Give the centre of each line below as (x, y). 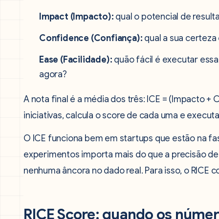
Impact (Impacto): (77, 17)
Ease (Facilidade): (76, 60)
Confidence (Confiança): (91, 38)
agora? (53, 74)
